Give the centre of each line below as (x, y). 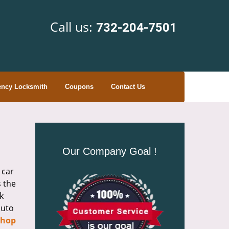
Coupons (79, 87)
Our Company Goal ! (110, 151)
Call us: (73, 27)
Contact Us (128, 87)
